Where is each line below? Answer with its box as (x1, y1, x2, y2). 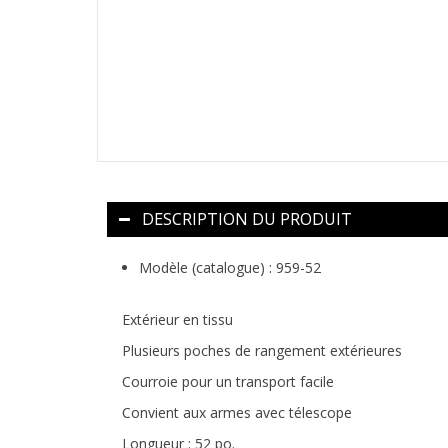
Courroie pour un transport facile (122, 371, 334, 391)
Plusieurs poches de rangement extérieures (122, 340, 402, 360)
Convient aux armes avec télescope (122, 402, 352, 422)
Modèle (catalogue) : (139, 257, 276, 277)
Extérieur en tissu (122, 309, 233, 329)
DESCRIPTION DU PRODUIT (142, 207, 352, 230)
